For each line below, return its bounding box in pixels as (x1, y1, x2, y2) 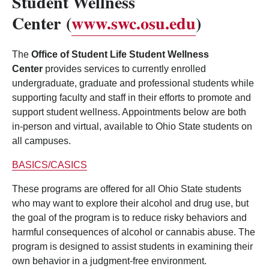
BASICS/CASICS (12, 160, 87, 171)
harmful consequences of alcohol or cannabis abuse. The (12, 227, 255, 238)
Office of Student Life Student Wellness (31, 49, 209, 60)
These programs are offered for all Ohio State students (12, 184, 241, 195)
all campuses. (12, 136, 71, 147)
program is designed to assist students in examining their (12, 241, 253, 252)
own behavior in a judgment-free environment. (12, 256, 209, 267)
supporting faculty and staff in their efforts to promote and (12, 92, 251, 103)
